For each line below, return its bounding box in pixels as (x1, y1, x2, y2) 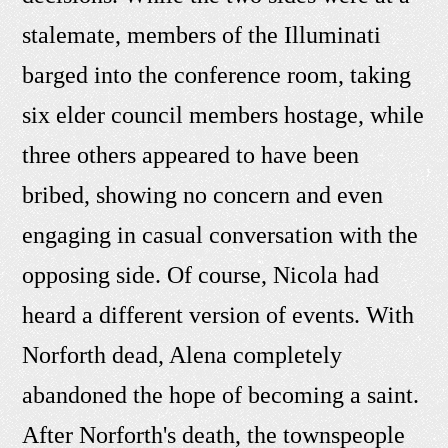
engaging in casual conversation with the (22, 222, 419, 249)
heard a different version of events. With (22, 302, 415, 329)
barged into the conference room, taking (22, 62, 412, 89)
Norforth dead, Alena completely (22, 342, 343, 369)
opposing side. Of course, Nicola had (22, 262, 380, 289)
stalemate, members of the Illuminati (22, 22, 382, 49)
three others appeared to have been (22, 142, 360, 169)
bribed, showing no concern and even (22, 182, 384, 209)
